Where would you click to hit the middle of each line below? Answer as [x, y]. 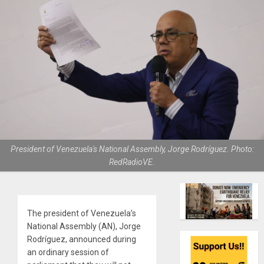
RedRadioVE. [132, 162]
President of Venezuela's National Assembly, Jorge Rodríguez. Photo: [132, 149]
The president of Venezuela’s [82, 213]
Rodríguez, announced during [82, 239]
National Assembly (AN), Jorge [84, 226]
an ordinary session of [68, 252]
